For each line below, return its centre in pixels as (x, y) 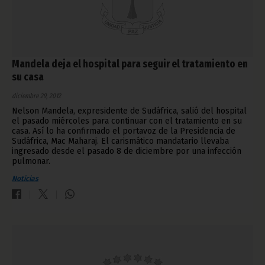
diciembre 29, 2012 (36, 96)
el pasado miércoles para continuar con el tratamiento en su (127, 121)
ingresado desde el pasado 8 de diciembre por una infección (127, 151)
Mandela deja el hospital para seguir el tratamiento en (130, 64)
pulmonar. (31, 161)
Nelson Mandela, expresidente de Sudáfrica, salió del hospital (129, 111)
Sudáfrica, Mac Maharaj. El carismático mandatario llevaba (120, 141)
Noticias (25, 179)
